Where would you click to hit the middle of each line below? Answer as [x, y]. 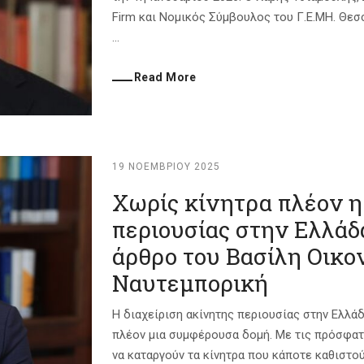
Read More [165, 77]
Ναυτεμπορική [190, 283]
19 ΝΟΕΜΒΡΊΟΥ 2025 [166, 167]
